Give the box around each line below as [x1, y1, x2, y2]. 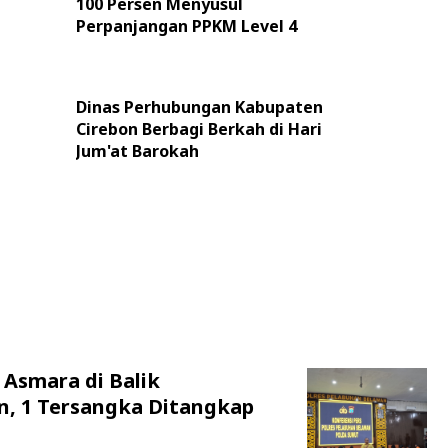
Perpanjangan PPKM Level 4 [75, 15, 297, 37]
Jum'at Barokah [75, 140, 199, 162]
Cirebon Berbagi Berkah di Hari [75, 118, 322, 140]
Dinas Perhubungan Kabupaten [75, 96, 323, 118]
